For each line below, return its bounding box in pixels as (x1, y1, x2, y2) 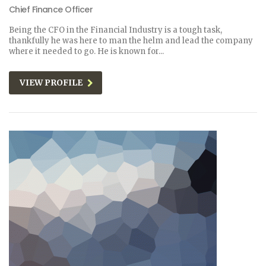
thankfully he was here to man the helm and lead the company (9, 36, 253, 46)
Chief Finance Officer (9, 4, 93, 15)
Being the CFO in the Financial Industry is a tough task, (9, 25, 222, 35)
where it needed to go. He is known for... (9, 46, 164, 56)
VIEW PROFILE (20, 77, 83, 88)
